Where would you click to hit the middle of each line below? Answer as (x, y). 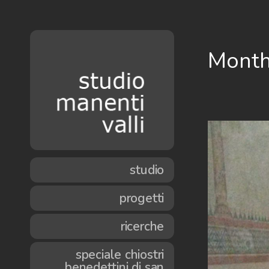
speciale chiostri (120, 254)
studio (147, 170)
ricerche (142, 226)
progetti (142, 198)
